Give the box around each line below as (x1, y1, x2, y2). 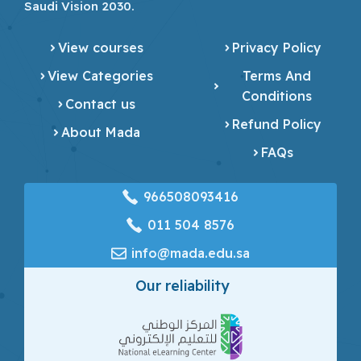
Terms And (243, 68, 312, 85)
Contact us (65, 96, 136, 113)
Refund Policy (232, 116, 322, 133)
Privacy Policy (232, 39, 322, 56)
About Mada (60, 124, 140, 141)
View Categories (48, 68, 154, 85)
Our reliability (135, 276, 230, 296)
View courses (57, 39, 143, 56)
